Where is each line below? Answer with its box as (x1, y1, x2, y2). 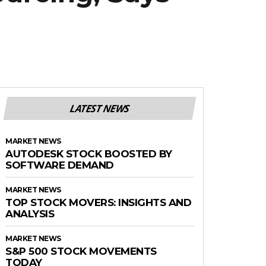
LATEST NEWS (69, 101, 131, 115)
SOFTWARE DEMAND (5, 159, 114, 171)
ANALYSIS (5, 207, 54, 220)
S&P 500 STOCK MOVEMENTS (5, 245, 157, 257)
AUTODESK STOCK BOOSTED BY (5, 147, 172, 160)
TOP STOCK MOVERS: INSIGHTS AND (5, 196, 191, 208)
